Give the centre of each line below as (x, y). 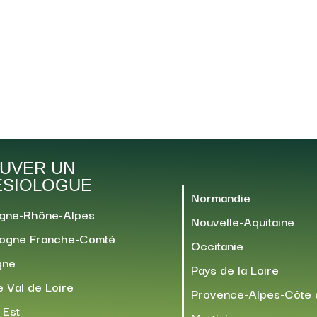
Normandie (221, 197)
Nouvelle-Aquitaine (243, 221)
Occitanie (218, 245)
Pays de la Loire (235, 269)
